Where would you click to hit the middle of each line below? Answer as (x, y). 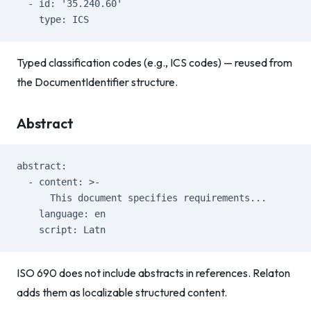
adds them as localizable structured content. (122, 292)
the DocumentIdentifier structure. (97, 82)
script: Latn (61, 230)
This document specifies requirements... (142, 198)
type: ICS (53, 19)
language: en (61, 214)
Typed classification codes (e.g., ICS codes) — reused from (154, 62)
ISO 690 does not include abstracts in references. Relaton (153, 273)
